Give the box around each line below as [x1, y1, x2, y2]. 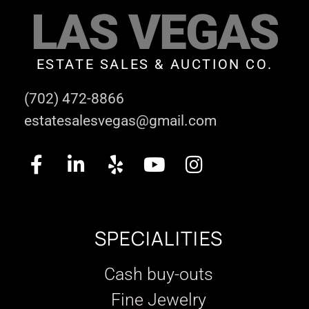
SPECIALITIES [94, 224, 223, 251]
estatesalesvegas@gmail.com [24, 112, 217, 129]
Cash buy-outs [104, 263, 213, 284]
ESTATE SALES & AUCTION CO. [36, 55, 273, 72]
